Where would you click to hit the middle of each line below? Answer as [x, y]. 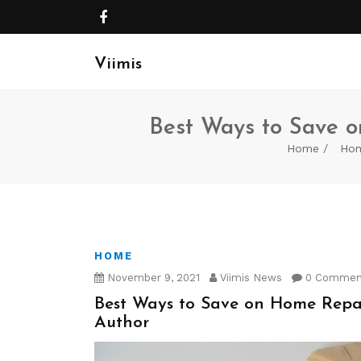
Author [122, 323]
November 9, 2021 [152, 278]
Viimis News [249, 278]
